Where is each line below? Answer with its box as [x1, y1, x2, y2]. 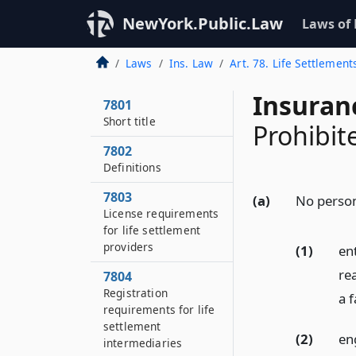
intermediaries [103, 335, 183, 350]
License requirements [103, 206, 219, 221]
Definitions [103, 160, 161, 175]
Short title [103, 114, 156, 129]
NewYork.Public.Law [122, 13, 283, 34]
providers [103, 239, 154, 254]
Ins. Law [168, 56, 214, 71]
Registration [103, 285, 168, 300]
